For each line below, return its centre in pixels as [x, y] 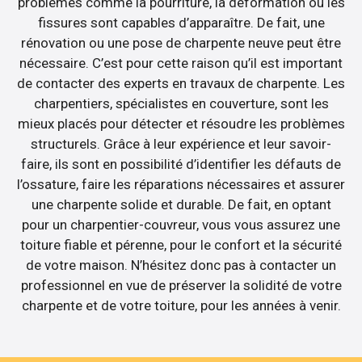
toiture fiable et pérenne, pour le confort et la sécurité [181, 245]
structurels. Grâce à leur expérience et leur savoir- [181, 144]
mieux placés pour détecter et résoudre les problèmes [181, 124]
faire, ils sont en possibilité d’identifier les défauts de [181, 164]
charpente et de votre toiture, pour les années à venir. [181, 306]
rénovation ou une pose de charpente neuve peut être [181, 43]
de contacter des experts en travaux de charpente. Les [181, 84]
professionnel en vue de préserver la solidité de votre [181, 286]
